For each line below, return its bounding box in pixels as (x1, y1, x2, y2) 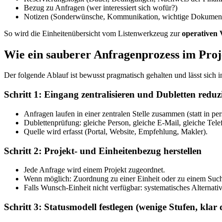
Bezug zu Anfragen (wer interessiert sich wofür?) (24, 3, 177, 12)
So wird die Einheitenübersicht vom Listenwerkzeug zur (4, 29, 182, 38)
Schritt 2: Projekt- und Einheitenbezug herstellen (4, 145, 202, 156)
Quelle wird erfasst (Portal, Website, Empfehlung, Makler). (24, 127, 208, 136)
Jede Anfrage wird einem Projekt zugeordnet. (24, 166, 165, 174)
